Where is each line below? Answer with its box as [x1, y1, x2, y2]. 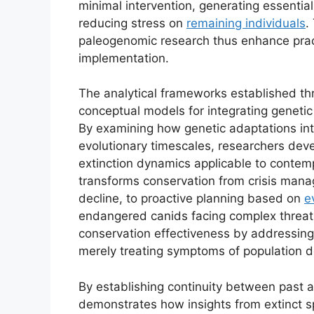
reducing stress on [78, 15, 186, 30]
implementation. [78, 50, 169, 65]
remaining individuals [186, 15, 306, 30]
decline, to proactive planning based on [78, 191, 304, 206]
